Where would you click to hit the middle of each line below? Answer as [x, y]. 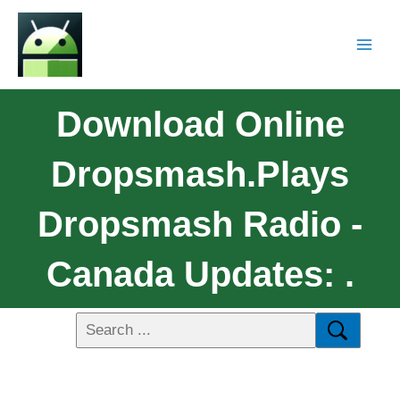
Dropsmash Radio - [200, 224]
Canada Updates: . [200, 274]
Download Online [200, 124]
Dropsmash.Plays [200, 174]
